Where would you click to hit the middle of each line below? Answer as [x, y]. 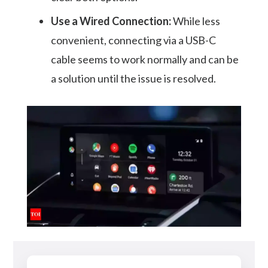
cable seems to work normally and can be [144, 60]
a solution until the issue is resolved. [133, 79]
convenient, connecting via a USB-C [133, 40]
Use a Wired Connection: [111, 21]
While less [195, 21]
